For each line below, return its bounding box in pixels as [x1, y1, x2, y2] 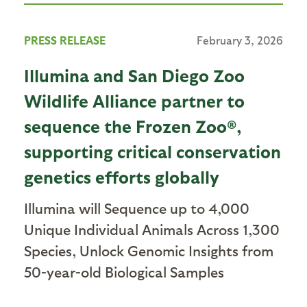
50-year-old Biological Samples [24, 262, 224, 280]
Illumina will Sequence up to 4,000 [24, 199, 249, 217]
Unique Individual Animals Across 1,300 [24, 220, 280, 238]
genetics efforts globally [24, 165, 219, 187]
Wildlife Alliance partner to [24, 89, 245, 111]
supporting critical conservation [24, 140, 281, 162]
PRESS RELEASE [24, 33, 106, 47]
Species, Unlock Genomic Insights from [24, 241, 273, 259]
